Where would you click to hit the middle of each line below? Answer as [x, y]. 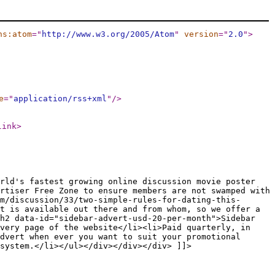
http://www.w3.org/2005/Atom [108, 34]
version [201, 34]
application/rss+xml [60, 99]
